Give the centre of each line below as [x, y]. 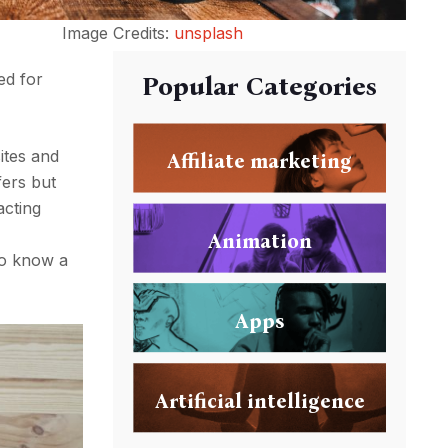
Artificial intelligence [259, 400]
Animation [259, 240]
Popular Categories [260, 87]
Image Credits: [117, 33]
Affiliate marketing [260, 160]
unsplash [208, 33]
